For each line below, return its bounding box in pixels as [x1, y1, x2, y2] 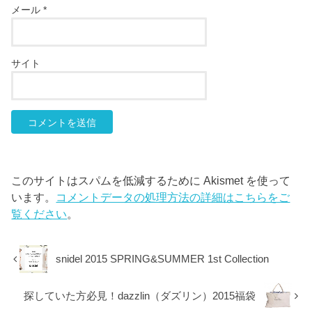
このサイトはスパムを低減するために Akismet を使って [11, 173, 291, 187]
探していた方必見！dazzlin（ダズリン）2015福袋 [24, 290, 256, 302]
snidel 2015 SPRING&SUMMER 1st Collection [56, 253, 270, 265]
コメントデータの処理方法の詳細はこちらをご [56, 190, 290, 203]
